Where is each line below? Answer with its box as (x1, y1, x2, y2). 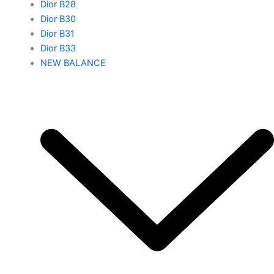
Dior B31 (40, 28, 75, 39)
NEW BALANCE (40, 57, 106, 68)
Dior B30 (40, 13, 76, 24)
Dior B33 (40, 43, 76, 54)
